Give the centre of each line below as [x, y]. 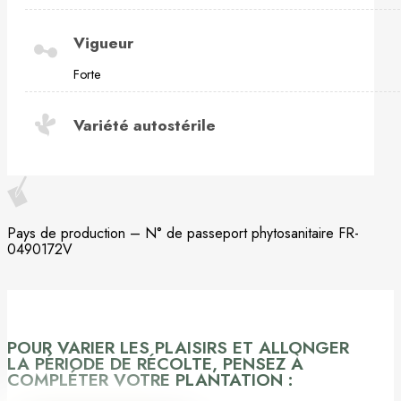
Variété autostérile [145, 125]
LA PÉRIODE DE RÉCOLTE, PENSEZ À [155, 363]
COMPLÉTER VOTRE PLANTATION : [150, 379]
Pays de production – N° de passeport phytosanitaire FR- [183, 234]
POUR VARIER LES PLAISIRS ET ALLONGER [178, 347]
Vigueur [103, 43]
